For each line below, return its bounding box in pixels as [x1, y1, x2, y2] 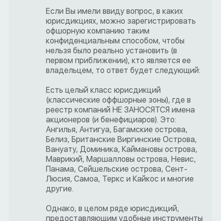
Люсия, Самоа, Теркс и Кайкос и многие [46, 174, 194, 184]
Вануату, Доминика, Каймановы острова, [46, 145, 197, 154]
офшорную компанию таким [46, 26, 149, 36]
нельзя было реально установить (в [46, 46, 177, 56]
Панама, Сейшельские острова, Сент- [46, 164, 187, 174]
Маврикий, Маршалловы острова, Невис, [46, 154, 196, 164]
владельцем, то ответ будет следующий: [46, 66, 200, 75]
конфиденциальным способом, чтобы [46, 36, 184, 46]
